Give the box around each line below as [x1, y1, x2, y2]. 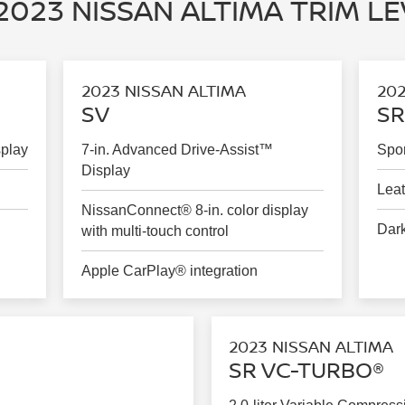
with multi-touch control [80, 222, 229, 239]
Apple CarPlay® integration [80, 262, 258, 278]
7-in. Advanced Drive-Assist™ [80, 141, 273, 157]
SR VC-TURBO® [229, 353, 385, 384]
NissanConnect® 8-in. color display [80, 202, 308, 218]
